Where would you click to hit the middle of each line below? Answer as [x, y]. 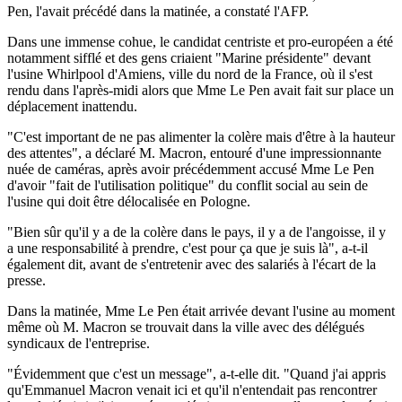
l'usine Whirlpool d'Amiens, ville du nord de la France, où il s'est [190, 74]
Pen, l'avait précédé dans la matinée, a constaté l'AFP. [158, 11]
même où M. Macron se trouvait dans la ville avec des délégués [186, 327]
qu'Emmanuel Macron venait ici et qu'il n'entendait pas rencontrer [192, 389]
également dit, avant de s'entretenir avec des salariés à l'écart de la [192, 264]
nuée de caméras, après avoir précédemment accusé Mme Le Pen [191, 169]
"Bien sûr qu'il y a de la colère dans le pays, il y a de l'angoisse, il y [197, 232]
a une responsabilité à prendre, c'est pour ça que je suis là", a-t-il [188, 248]
